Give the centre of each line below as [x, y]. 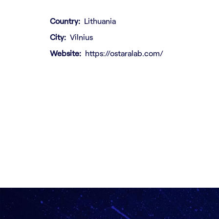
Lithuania [100, 21]
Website [65, 53]
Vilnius [81, 37]
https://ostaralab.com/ [124, 53]
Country [64, 21]
